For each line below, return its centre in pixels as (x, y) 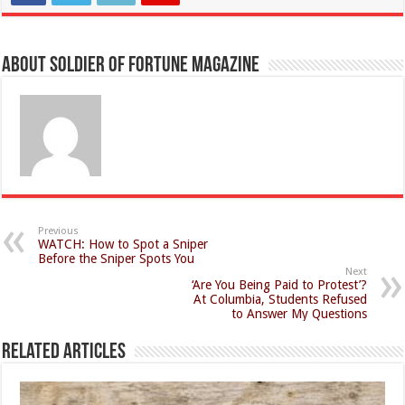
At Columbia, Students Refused (280, 299)
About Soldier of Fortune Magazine (131, 66)
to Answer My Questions (299, 313)
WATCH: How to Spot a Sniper (123, 244)
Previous (59, 231)
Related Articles (64, 352)
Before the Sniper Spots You (117, 258)
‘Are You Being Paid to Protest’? (279, 284)
